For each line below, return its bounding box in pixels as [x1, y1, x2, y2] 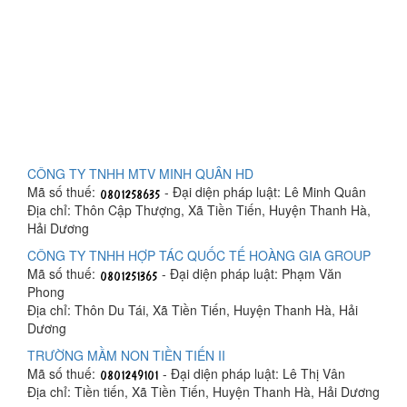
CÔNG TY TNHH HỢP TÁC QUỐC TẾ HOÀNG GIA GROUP [27, 246, 371, 264]
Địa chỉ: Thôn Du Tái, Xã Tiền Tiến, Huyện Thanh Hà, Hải [27, 301, 358, 319]
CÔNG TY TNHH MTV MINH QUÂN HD [27, 164, 253, 183]
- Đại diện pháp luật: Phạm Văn [158, 264, 342, 283]
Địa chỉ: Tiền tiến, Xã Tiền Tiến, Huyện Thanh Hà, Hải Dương [27, 382, 380, 402]
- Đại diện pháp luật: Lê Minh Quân [161, 183, 366, 201]
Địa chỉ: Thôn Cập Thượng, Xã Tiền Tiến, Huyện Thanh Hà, [27, 201, 371, 219]
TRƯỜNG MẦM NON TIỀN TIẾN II [27, 346, 225, 364]
